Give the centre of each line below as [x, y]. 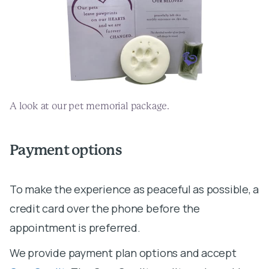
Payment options [66, 150]
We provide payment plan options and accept [123, 252]
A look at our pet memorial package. [89, 106]
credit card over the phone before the [105, 208]
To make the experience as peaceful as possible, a [134, 189]
